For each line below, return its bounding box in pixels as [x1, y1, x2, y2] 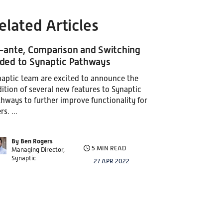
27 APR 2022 [94, 157, 129, 165]
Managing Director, [11, 146, 65, 153]
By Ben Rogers [11, 137, 53, 145]
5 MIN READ [90, 144, 126, 152]
